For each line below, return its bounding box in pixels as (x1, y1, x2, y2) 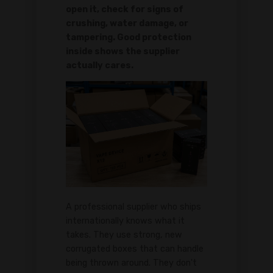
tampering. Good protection (66, 32, 191, 43)
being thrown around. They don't (66, 258, 197, 269)
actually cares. (66, 60, 133, 71)
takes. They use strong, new (66, 230, 182, 241)
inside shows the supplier (66, 46, 180, 57)
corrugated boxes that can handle (66, 244, 204, 255)
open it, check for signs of (66, 4, 183, 15)
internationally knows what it (66, 216, 185, 227)
